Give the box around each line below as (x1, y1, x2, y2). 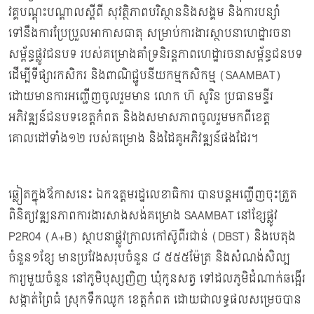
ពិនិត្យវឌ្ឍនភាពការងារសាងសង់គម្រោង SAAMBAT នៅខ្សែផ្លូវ (8, 205, 278, 226)
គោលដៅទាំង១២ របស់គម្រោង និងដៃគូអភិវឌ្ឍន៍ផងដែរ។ (8, 128, 259, 149)
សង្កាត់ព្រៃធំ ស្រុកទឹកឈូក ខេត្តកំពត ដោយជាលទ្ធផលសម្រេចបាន (8, 289, 301, 310)
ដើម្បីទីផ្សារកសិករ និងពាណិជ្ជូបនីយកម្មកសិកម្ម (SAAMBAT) (8, 65, 281, 86)
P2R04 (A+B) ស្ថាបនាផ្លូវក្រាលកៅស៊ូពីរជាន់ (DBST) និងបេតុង (8, 226, 296, 247)
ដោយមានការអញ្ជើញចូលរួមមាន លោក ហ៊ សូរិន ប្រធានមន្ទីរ (8, 86, 273, 107)
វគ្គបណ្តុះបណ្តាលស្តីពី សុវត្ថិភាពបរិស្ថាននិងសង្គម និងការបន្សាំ (8, 2, 280, 23)
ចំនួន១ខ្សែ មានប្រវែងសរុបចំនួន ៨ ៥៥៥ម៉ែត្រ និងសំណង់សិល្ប (8, 247, 290, 268)
